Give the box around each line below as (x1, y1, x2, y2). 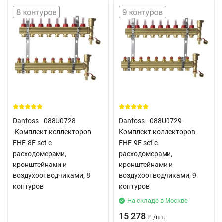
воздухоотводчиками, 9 (119, 171, 196, 179)
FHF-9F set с (119, 139, 158, 147)
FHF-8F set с (13, 139, 52, 147)
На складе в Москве (127, 197, 188, 204)
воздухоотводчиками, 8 (13, 171, 90, 179)
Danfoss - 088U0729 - (119, 117, 185, 125)
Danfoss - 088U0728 (13, 117, 76, 125)
